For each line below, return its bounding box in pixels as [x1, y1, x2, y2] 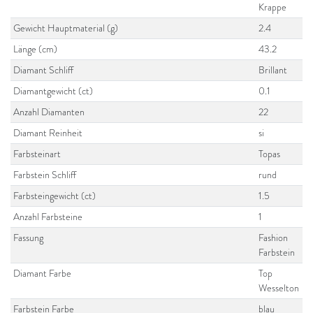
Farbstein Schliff [13, 168, 77, 182]
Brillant [259, 63, 288, 77]
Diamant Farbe [13, 266, 72, 280]
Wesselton [259, 281, 300, 295]
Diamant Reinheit [13, 126, 83, 140]
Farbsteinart [13, 147, 61, 161]
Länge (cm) [13, 42, 58, 56]
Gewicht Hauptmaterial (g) [13, 21, 119, 35]
